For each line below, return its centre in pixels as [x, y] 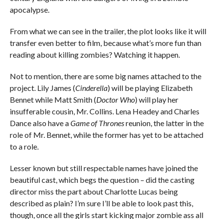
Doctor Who [115, 99]
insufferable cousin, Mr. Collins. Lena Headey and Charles [104, 111]
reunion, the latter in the [164, 123]
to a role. [24, 146]
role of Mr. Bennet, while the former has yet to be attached [106, 134]
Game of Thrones [97, 123]
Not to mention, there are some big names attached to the [105, 76]
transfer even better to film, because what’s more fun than [105, 43]
